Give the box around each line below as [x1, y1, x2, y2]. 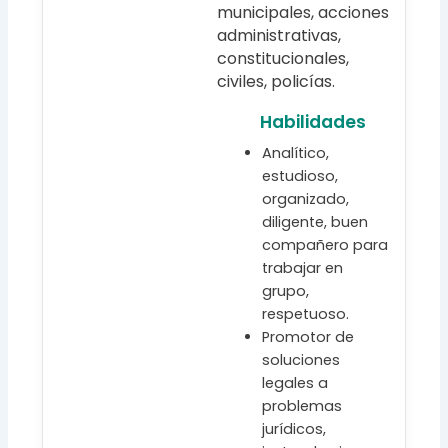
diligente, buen [261, 212, 368, 233]
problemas [261, 396, 342, 417]
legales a [261, 373, 328, 394]
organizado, [261, 189, 349, 210]
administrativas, [217, 24, 341, 48]
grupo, [261, 281, 309, 302]
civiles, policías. [217, 70, 335, 94]
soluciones [261, 350, 340, 371]
